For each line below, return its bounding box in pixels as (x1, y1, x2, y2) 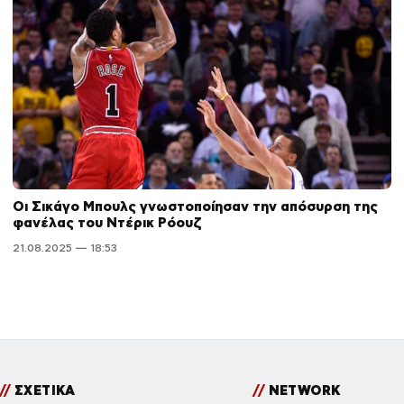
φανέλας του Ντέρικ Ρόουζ (13, 215, 202, 231)
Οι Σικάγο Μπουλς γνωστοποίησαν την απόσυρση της (13, 198, 378, 215)
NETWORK (264, 383, 341, 399)
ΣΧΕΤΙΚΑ (10, 383, 76, 399)
